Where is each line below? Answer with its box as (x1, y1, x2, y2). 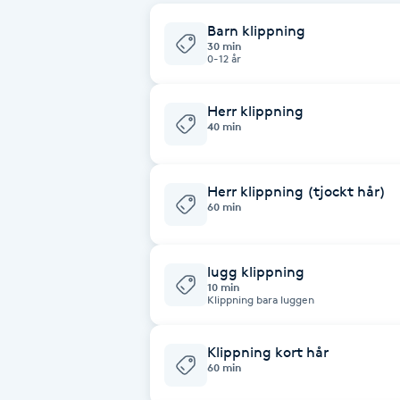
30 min (207, 38, 241, 53)
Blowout (11, 330, 66, 347)
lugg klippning (207, 262, 304, 280)
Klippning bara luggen (207, 292, 314, 306)
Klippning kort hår (207, 343, 329, 361)
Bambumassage (11, 130, 118, 147)
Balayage (11, 80, 71, 97)
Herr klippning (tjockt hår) (207, 182, 386, 200)
